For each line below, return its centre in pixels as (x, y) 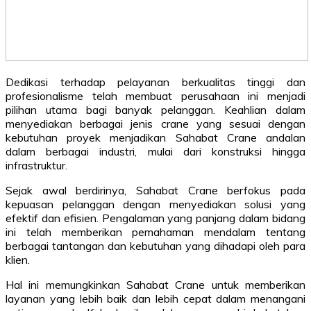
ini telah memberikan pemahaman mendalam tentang (155, 232)
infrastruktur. (36, 165)
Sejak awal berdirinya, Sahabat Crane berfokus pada (155, 190)
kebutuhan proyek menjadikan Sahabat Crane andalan (155, 137)
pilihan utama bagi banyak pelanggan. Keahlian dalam (155, 109)
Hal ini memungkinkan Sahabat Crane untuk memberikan (155, 284)
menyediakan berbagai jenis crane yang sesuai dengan (155, 123)
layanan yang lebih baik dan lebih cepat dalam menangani (155, 298)
